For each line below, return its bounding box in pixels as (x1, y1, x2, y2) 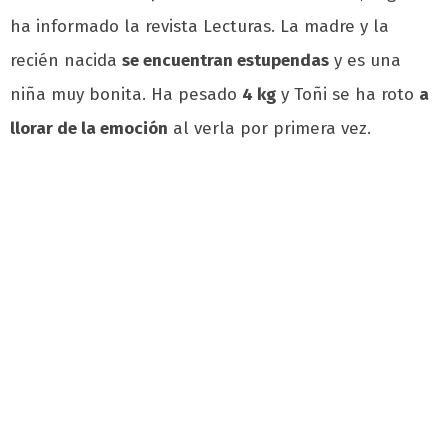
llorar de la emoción (10, 118, 168, 140)
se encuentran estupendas (122, 50, 329, 72)
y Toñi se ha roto (276, 84, 419, 106)
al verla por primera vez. (168, 118, 371, 140)
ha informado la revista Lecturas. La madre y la (10, 16, 389, 38)
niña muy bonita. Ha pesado (10, 84, 242, 106)
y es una (329, 50, 401, 72)
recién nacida (10, 50, 122, 72)
